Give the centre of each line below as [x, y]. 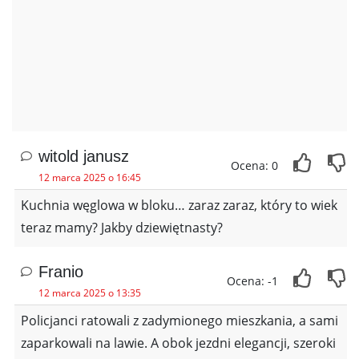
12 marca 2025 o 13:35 [90, 293]
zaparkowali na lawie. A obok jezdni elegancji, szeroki [178, 343]
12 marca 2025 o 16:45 [90, 178]
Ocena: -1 [252, 281]
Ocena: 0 [254, 166]
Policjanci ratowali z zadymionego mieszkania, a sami [179, 321]
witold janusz [84, 157]
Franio [61, 272]
